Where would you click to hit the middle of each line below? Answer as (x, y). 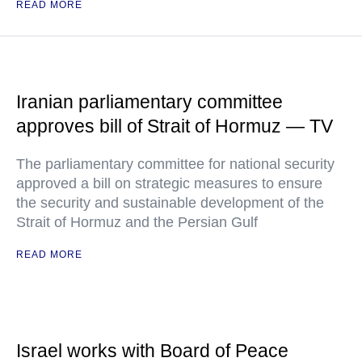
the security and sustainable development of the (170, 203)
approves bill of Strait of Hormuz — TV (175, 126)
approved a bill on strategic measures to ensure (169, 183)
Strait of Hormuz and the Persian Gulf (137, 222)
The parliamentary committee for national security (175, 164)
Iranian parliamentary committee (149, 102)
